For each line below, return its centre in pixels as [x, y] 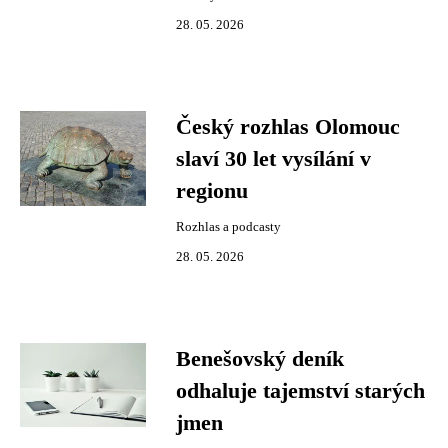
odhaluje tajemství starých [300, 391]
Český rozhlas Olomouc [288, 127]
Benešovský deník [260, 359]
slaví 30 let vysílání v [273, 159]
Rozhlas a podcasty [228, 227]
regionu [212, 191]
